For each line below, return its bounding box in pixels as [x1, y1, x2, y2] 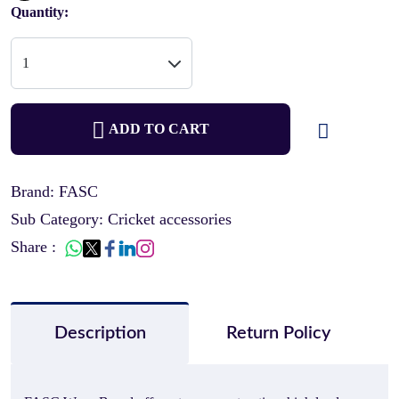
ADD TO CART [109, 121, 209, 136]
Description [53, 324, 146, 342]
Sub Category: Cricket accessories [11, 210, 232, 228]
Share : [11, 238, 65, 256]
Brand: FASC [11, 183, 98, 200]
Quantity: [11, 4, 69, 20]
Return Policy [225, 324, 330, 342]
